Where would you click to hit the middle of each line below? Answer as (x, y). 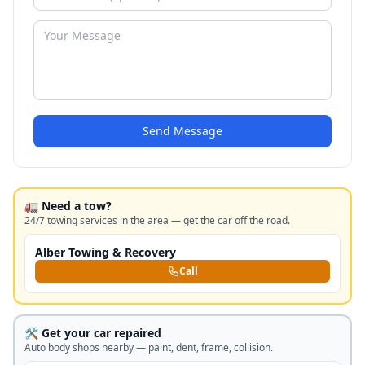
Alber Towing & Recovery (106, 252)
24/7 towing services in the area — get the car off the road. (157, 220)
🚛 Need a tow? (68, 206)
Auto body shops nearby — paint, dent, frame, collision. (149, 347)
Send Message (182, 131)
